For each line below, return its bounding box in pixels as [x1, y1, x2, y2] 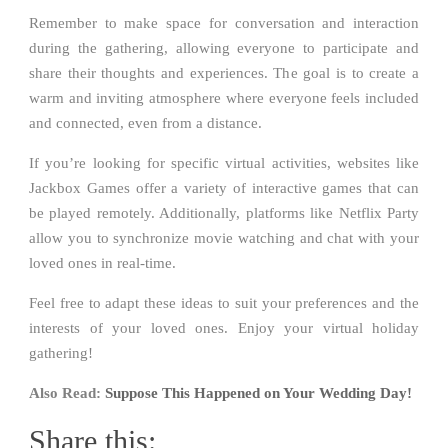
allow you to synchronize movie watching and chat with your [29, 230, 419, 247]
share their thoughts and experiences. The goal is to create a [29, 65, 419, 82]
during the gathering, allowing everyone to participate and [29, 40, 419, 57]
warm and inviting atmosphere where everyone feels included [29, 90, 419, 107]
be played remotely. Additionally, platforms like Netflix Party [29, 205, 419, 222]
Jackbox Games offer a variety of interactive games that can [29, 180, 419, 197]
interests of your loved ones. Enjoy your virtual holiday [29, 320, 419, 337]
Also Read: [29, 385, 105, 402]
